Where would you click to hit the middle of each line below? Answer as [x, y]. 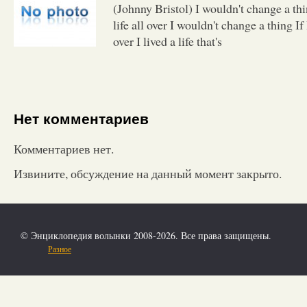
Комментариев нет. [64, 148]
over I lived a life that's [168, 41]
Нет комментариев [81, 119]
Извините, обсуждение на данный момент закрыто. [148, 173]
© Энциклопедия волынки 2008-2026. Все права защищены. [146, 235]
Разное [60, 248]
